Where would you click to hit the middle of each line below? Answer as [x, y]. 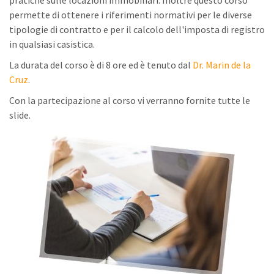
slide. [20, 115]
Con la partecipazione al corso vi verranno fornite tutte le [130, 100]
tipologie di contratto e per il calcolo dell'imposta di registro [137, 29]
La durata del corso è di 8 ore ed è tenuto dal [101, 65]
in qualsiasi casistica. [52, 44]
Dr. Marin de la [222, 65]
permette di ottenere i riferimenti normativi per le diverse [131, 15]
